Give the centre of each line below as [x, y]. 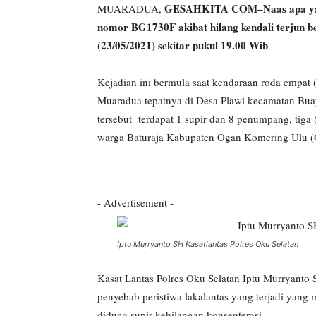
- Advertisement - [135, 202]
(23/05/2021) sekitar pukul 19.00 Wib [183, 45]
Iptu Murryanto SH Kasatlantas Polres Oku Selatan [208, 244]
